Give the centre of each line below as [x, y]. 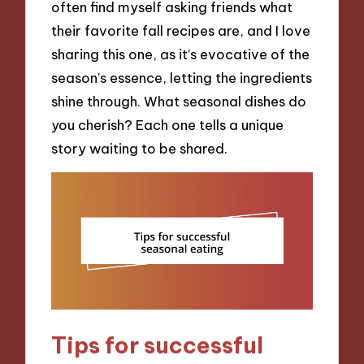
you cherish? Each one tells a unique [168, 124]
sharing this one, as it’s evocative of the [181, 54]
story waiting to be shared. [140, 148]
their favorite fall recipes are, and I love [181, 30]
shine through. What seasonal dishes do [179, 101]
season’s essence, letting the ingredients [182, 77]
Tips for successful [158, 344]
